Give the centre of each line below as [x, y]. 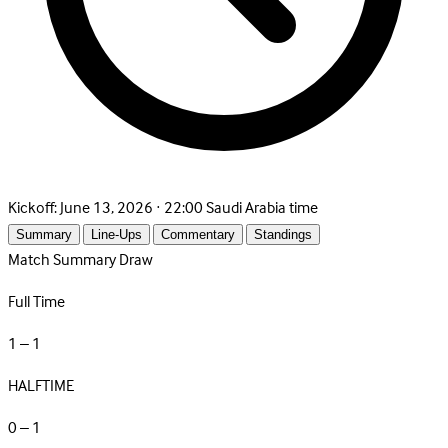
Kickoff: [32, 208]
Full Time [36, 302]
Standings [283, 234]
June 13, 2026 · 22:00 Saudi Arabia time [189, 208]
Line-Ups [116, 234]
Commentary [198, 234]
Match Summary [63, 260]
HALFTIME [41, 386]
